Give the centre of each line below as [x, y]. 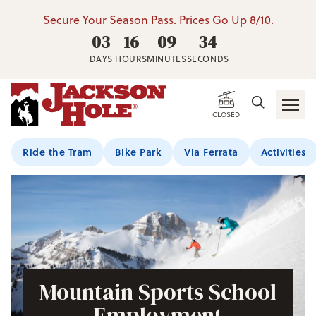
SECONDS [208, 59]
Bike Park [138, 152]
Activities [284, 152]
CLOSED [226, 114]
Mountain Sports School [158, 292]
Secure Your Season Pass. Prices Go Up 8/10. [158, 20]
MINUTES [167, 59]
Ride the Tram [57, 152]
